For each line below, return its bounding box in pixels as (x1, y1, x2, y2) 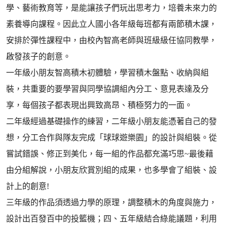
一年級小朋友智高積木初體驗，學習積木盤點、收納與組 (6, 68, 209, 77)
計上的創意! (6, 182, 49, 191)
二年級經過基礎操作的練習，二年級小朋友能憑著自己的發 (6, 117, 217, 126)
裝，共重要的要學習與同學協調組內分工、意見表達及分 (6, 85, 209, 93)
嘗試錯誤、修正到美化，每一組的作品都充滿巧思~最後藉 (6, 149, 213, 158)
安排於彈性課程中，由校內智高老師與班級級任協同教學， (6, 36, 217, 45)
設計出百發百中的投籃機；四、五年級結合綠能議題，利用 (6, 214, 217, 223)
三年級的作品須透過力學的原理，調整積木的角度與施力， (6, 198, 217, 207)
